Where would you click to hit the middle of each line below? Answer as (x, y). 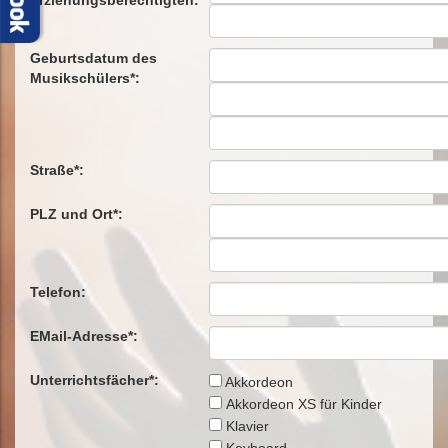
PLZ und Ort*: (76, 214)
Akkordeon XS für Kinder (302, 404)
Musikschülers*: (85, 78)
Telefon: (58, 292)
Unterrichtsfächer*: (94, 380)
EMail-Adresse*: (84, 336)
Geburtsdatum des (93, 58)
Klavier (245, 426)
